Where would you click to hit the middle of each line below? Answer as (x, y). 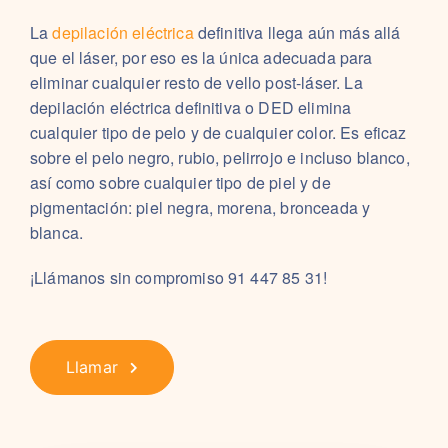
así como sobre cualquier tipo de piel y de (180, 182)
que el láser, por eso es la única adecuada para (201, 57)
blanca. (57, 232)
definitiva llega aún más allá (297, 32)
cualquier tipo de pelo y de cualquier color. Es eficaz (218, 132)
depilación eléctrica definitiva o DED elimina (191, 107)
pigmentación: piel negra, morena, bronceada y (200, 207)
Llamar (92, 367)
